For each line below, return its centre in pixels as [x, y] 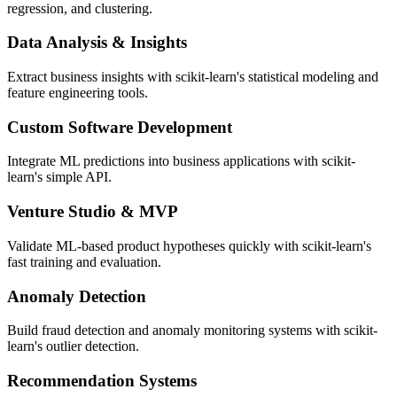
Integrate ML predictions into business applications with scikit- [181, 161]
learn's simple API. [59, 177]
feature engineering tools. [78, 92]
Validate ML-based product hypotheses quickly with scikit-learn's [189, 245]
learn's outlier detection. [73, 346]
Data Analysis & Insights [97, 43]
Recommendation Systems [102, 381]
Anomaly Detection [77, 296]
